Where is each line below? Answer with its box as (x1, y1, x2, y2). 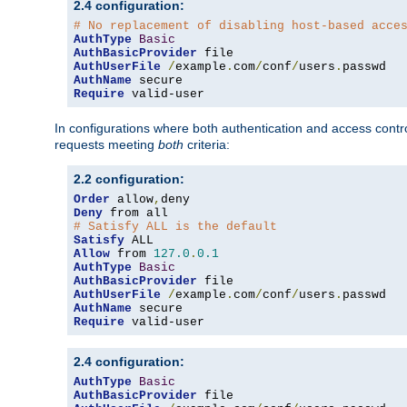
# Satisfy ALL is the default (74, 220, 277, 234)
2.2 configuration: (74, 172, 184, 187)
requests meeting (55, 137, 158, 153)
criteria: (184, 137, 230, 153)
